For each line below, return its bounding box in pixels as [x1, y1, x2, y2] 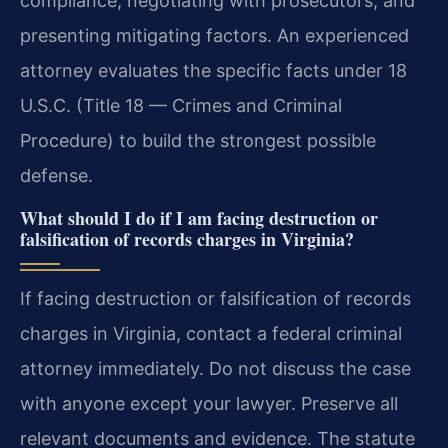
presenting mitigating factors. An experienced [20, 25, 409, 47]
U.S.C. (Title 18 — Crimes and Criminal [20, 95, 342, 117]
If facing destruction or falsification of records [20, 287, 411, 309]
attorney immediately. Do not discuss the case [20, 357, 411, 379]
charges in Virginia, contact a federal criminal [20, 322, 402, 344]
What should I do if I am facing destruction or [20, 204, 378, 231]
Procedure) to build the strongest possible [20, 130, 376, 152]
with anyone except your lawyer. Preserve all [20, 392, 398, 414]
